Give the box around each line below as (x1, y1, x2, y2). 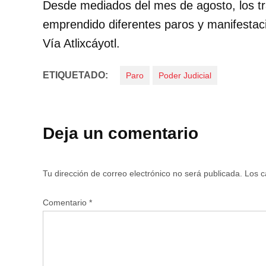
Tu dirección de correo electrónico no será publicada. (43, 169, 242, 179)
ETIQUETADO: (43, 70, 108, 81)
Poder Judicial (159, 71, 211, 81)
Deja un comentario (43, 124, 198, 143)
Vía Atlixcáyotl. (43, 37, 120, 50)
